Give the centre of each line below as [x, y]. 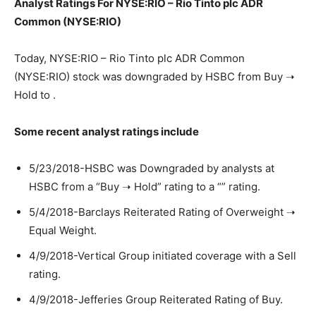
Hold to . [35, 95]
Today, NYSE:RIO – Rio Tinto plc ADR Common [129, 58]
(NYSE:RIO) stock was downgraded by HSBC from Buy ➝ [154, 77]
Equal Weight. [63, 230]
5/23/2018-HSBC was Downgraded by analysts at [152, 168]
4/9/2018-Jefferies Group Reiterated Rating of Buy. [156, 299]
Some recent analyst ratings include [107, 132]
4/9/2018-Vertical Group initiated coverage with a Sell [163, 256]
